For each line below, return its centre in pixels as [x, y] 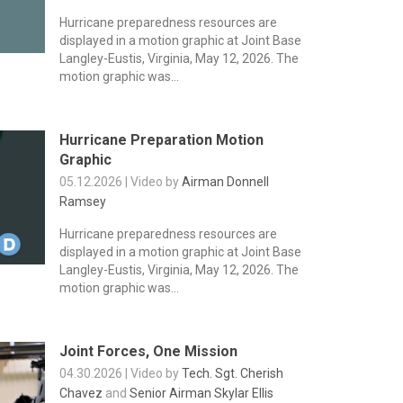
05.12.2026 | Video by [120, 182]
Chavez [81, 393]
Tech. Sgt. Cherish [232, 373]
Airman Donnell [225, 182]
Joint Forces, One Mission [148, 351]
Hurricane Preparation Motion [161, 140]
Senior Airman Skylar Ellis [201, 393]
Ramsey [82, 201]
